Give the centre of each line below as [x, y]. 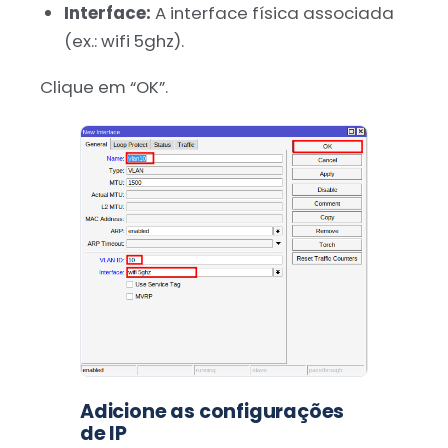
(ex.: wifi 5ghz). [123, 40]
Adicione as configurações [212, 411]
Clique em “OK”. [104, 87]
